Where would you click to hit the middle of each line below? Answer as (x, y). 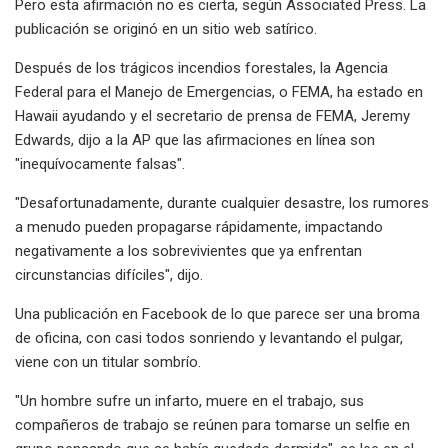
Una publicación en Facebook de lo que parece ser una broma (217, 313)
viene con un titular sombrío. (108, 361)
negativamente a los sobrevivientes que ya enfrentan (188, 250)
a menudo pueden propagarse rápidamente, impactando (199, 226)
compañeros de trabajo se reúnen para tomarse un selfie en (212, 424)
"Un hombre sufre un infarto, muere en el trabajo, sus (189, 400)
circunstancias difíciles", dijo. (109, 274)
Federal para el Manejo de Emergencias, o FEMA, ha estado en (219, 91)
